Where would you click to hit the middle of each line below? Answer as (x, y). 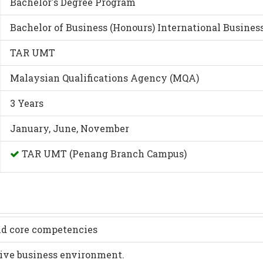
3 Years (27, 103)
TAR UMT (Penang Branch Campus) (103, 154)
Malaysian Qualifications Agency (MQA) (105, 78)
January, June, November (70, 128)
